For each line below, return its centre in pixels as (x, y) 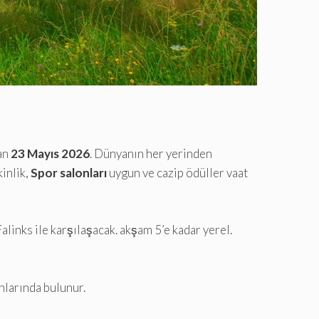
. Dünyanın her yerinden (151, 154)
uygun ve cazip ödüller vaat (177, 173)
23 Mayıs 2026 (50, 154)
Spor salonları (69, 173)
